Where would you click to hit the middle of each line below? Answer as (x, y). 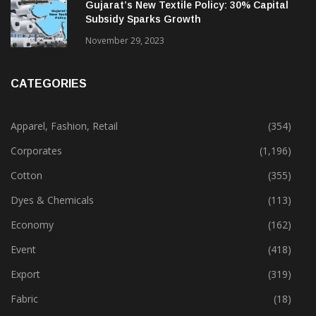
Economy (32, 225)
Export (25, 274)
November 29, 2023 (125, 41)
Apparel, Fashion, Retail (64, 126)
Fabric (24, 299)
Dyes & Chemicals (52, 200)
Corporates (36, 151)
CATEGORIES (49, 84)
